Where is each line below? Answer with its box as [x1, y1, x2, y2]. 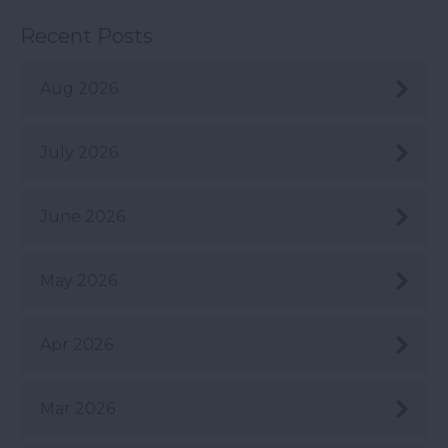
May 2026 [40, 270, 117, 290]
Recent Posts [20, 23, 153, 48]
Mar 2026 [40, 398, 115, 418]
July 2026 [40, 142, 118, 162]
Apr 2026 [40, 334, 113, 354]
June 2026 [40, 206, 125, 226]
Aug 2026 [40, 78, 118, 98]
